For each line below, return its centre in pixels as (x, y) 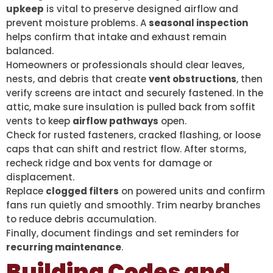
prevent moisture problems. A (77, 23)
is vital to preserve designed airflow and (141, 9)
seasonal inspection (198, 23)
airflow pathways (115, 121)
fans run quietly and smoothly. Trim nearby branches (133, 205)
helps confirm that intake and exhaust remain (116, 37)
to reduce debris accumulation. (81, 219)
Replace (26, 191)
